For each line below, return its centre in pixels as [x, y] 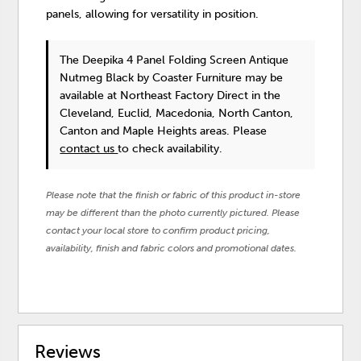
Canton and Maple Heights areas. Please [164, 131]
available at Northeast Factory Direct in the [170, 95]
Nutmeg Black [99, 77]
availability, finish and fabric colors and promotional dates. [172, 248]
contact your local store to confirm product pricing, [158, 230]
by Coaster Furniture [190, 77]
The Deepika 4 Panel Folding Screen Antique [174, 60]
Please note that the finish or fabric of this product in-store [174, 195]
